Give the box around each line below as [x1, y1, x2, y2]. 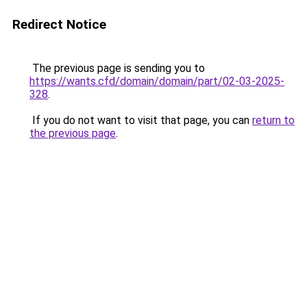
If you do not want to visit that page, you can [29, 114, 252, 127]
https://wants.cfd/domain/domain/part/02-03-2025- [29, 75, 284, 88]
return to [252, 114, 295, 127]
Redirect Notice [12, 16, 106, 32]
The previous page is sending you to [29, 62, 205, 75]
